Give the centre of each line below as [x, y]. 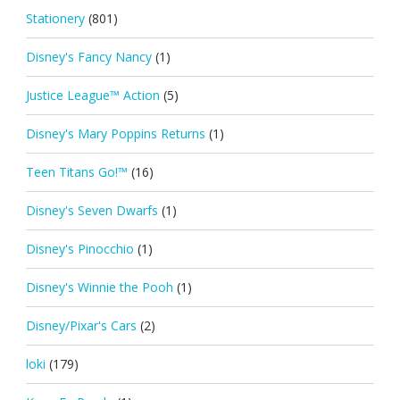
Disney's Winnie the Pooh [99, 287]
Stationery [55, 18]
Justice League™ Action [92, 95]
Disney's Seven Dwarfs [92, 210]
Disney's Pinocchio [79, 248]
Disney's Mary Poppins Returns [115, 133]
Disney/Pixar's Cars [81, 325]
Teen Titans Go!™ [76, 171]
